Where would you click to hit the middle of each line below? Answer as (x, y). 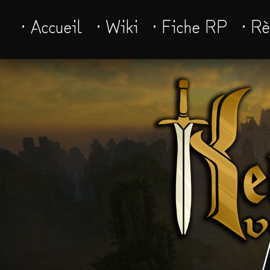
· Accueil (52, 25)
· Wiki (117, 25)
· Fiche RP (190, 25)
